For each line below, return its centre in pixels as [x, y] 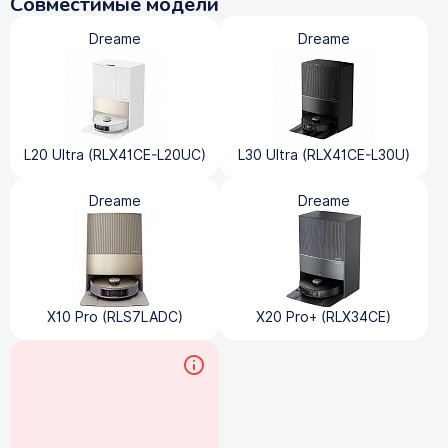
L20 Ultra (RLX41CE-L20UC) [114, 154]
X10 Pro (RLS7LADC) [114, 316]
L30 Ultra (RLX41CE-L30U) [323, 154]
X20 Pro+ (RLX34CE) [323, 316]
